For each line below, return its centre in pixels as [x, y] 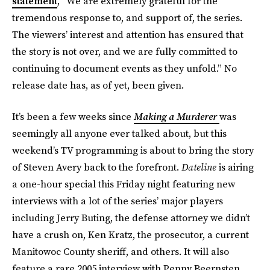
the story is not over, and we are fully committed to [125, 51]
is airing [236, 167]
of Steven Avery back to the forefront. [97, 167]
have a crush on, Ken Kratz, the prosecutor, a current [130, 234]
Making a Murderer [175, 116]
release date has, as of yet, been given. [98, 85]
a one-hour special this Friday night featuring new [124, 184]
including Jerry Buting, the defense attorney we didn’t [131, 218]
